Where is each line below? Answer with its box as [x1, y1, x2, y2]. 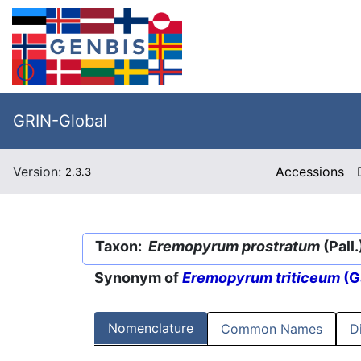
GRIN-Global [13, 111, 107, 131]
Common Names [221, 321, 322, 338]
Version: [13, 164, 65, 180]
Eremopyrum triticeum [182, 269, 340, 287]
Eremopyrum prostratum [148, 238, 320, 255]
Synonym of [94, 269, 182, 287]
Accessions [276, 164, 345, 180]
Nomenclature [108, 320, 193, 337]
